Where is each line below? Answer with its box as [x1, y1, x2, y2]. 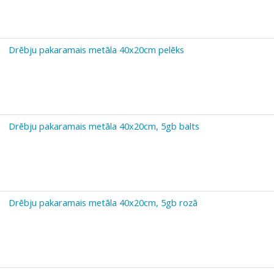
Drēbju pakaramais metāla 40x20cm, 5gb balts [9, 119, 199, 132]
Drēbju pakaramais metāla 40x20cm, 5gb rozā [9, 196, 198, 209]
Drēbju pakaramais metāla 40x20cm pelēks [9, 43, 184, 56]
